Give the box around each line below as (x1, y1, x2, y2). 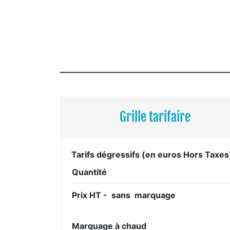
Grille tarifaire (120, 108, 191, 125)
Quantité (72, 166, 107, 177)
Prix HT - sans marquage (72, 189, 176, 200)
